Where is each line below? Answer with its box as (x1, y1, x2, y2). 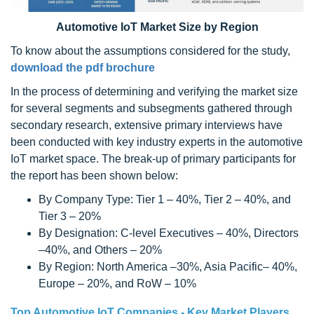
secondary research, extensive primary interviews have (11, 118, 282, 131)
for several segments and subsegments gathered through (11, 102, 292, 114)
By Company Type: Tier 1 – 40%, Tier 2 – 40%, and (39, 193, 291, 205)
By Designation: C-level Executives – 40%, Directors (39, 226, 299, 239)
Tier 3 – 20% (39, 210, 101, 222)
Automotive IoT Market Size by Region (55, 20, 259, 33)
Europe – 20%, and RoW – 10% (39, 277, 196, 289)
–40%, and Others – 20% (39, 243, 162, 256)
